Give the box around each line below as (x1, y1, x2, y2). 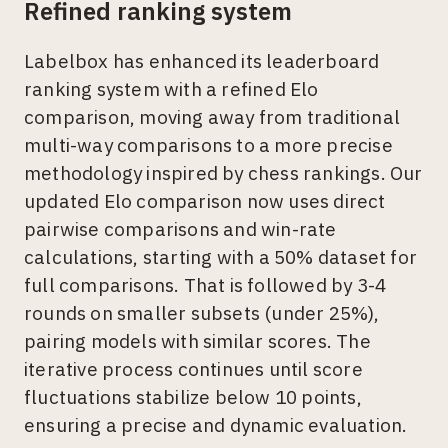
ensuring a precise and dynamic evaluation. (24, 413, 408, 438)
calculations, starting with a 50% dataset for (24, 245, 418, 270)
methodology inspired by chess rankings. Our (24, 161, 423, 186)
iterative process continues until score (24, 357, 363, 382)
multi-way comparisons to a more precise (24, 133, 393, 158)
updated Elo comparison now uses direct (24, 189, 386, 214)
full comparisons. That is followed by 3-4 (24, 273, 387, 298)
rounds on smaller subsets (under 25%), (24, 301, 380, 326)
